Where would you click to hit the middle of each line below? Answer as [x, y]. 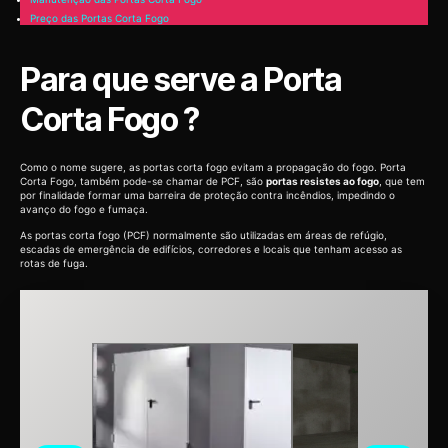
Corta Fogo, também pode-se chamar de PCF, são [143, 180]
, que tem [402, 180]
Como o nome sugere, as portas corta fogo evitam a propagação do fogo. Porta [213, 166]
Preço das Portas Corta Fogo [99, 17]
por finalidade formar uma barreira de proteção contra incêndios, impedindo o [207, 194]
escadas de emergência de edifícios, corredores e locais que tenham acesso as [211, 249]
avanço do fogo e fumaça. [84, 208]
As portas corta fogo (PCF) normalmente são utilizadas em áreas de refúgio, [203, 235]
